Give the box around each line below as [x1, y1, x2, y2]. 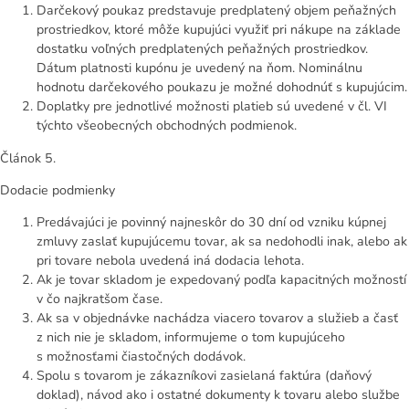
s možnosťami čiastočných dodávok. [37, 348, 246, 366]
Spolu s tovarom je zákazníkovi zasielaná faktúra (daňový [37, 367, 372, 385]
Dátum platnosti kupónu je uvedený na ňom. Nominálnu [37, 59, 362, 78]
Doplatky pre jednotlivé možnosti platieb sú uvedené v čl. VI [37, 98, 387, 116]
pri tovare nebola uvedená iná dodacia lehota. [37, 252, 304, 270]
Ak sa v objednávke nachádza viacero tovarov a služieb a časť [37, 309, 398, 328]
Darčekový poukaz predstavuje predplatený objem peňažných [37, 2, 396, 20]
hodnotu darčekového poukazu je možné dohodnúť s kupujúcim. [37, 79, 407, 97]
